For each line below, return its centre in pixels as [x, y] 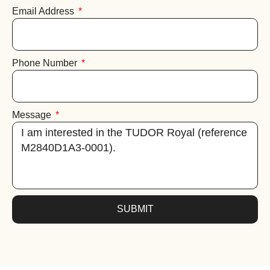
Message [33, 115]
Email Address [44, 11]
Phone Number [46, 63]
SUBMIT [135, 209]
